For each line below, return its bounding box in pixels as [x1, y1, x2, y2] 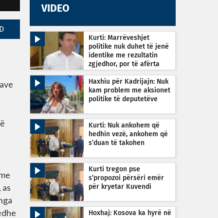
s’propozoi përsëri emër [89, 175, 164, 182]
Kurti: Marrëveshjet [89, 35, 149, 41]
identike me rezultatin [89, 52, 158, 59]
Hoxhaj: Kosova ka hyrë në [89, 210, 171, 217]
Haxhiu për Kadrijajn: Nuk [89, 78, 168, 85]
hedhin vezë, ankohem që [89, 131, 168, 138]
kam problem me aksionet [89, 87, 170, 94]
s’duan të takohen [89, 140, 145, 146]
